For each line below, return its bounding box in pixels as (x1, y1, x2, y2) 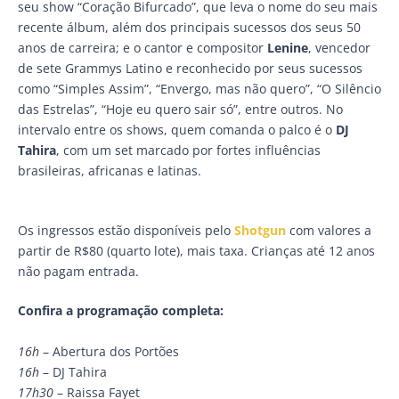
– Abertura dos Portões (39, 343, 179, 361)
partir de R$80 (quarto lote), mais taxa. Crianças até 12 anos (18, 242, 375, 260)
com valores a (289, 222, 371, 240)
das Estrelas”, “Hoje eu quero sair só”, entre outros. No (18, 101, 343, 118)
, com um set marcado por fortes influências (56, 142, 321, 159)
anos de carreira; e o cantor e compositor (18, 39, 267, 57)
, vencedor (308, 39, 370, 57)
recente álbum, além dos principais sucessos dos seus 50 (18, 19, 361, 37)
